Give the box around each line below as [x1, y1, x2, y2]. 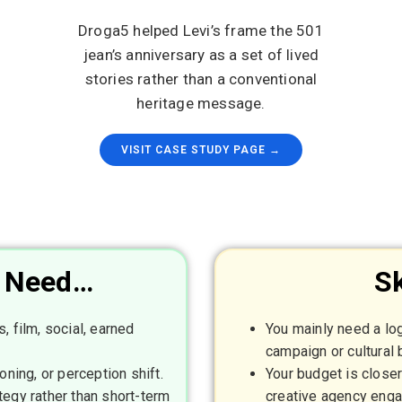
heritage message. [136, 94, 266, 112]
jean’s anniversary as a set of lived [83, 46, 319, 64]
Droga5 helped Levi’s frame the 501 [78, 22, 324, 39]
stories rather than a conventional [84, 70, 318, 88]
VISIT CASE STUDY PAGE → [121, 144, 281, 156]
